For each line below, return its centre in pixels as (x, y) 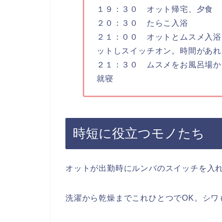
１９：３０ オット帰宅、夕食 (155, 9)
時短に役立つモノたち (139, 133)
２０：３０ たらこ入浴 (142, 23)
